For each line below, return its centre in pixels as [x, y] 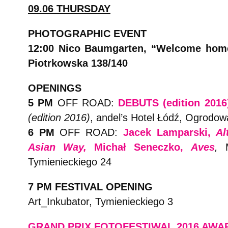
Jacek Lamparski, [169, 132]
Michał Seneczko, [142, 147]
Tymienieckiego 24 [70, 162]
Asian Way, [61, 147]
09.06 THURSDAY [69, 9]
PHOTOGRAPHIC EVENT [87, 34]
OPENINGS [55, 88]
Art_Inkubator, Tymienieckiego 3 [101, 202]
